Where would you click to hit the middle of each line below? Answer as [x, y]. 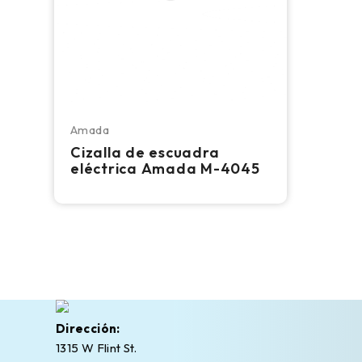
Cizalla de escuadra [145, 153]
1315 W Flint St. [96, 348]
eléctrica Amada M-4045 [165, 169]
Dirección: [88, 329]
